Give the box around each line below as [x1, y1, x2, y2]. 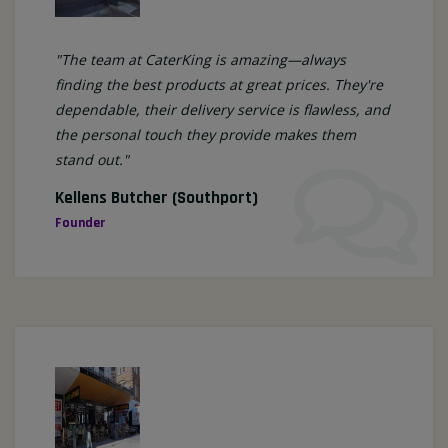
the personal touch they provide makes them [55, 125, 356, 145]
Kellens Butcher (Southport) [55, 187, 258, 210]
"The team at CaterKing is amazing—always [55, 50, 346, 70]
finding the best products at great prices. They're [55, 75, 383, 95]
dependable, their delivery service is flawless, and [55, 100, 390, 120]
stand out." [55, 150, 129, 170]
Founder [55, 214, 105, 233]
